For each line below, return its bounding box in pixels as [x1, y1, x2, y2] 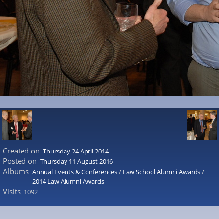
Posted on [2, 156, 37, 166]
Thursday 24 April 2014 [43, 147, 109, 155]
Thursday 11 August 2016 [40, 157, 113, 166]
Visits [2, 186, 21, 196]
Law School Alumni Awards [123, 167, 200, 176]
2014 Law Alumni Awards [32, 177, 104, 186]
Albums [2, 166, 29, 176]
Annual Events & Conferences [32, 167, 117, 176]
